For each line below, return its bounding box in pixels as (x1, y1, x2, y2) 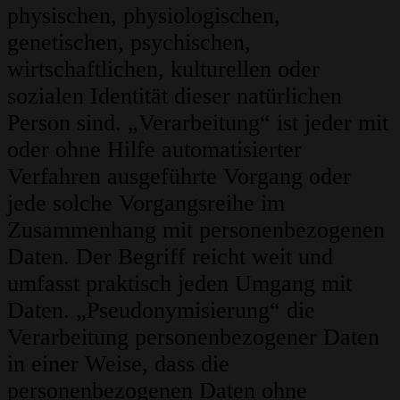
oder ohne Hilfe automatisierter (7, 137, 302, 163)
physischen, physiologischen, (7, 3, 280, 29)
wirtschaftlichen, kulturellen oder (7, 56, 320, 83)
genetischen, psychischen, (7, 29, 251, 56)
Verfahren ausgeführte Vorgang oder (7, 163, 351, 190)
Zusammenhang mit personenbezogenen (7, 217, 385, 244)
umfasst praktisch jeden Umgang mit (7, 271, 352, 297)
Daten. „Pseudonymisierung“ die (7, 297, 315, 324)
